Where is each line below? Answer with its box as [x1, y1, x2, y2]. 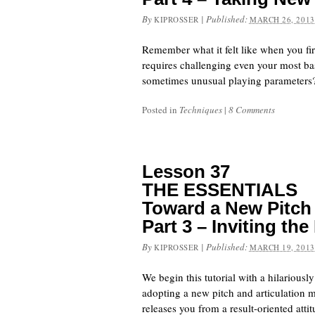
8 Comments [229, 103, 275, 116]
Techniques [179, 103, 222, 116]
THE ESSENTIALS [142, 179, 297, 200]
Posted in [142, 103, 179, 116]
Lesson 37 [142, 161, 230, 182]
